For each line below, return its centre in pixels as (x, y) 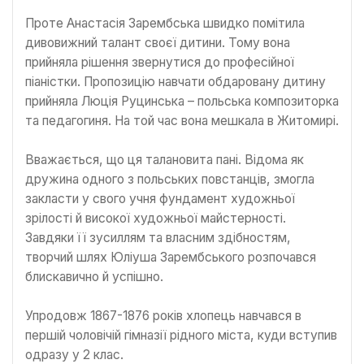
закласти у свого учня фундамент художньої (160, 198)
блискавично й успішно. (94, 276)
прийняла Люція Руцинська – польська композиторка (182, 101)
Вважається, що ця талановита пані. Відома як (165, 159)
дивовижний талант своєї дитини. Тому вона (158, 42)
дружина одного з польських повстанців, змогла (170, 179)
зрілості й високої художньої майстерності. (156, 218)
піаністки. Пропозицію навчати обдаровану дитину (175, 81)
